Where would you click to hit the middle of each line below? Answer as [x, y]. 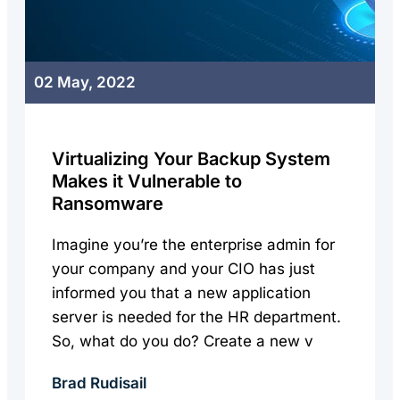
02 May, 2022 [85, 82]
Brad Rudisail [99, 383]
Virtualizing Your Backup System [191, 159]
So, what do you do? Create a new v [183, 341]
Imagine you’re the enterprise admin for [193, 245]
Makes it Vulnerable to [147, 181]
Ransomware [108, 204]
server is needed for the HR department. [196, 317]
